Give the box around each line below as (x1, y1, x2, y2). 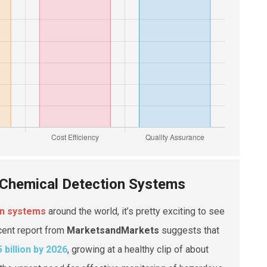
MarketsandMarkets (67, 224, 159, 236)
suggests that (159, 224, 219, 236)
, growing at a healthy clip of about (67, 243, 209, 255)
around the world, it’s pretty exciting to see (46, 205, 225, 217)
